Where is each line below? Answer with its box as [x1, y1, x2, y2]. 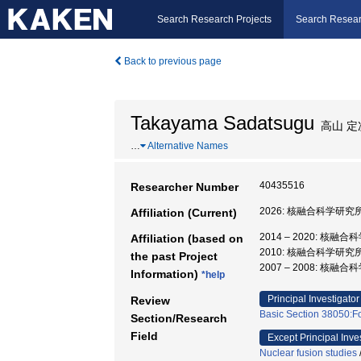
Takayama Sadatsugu [131, 112, 314, 134]
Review [131, 294, 170, 307]
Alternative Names [146, 140, 228, 151]
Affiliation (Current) [131, 206, 237, 219]
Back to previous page [122, 56, 222, 67]
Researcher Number [131, 180, 239, 193]
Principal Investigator [268, 293, 359, 305]
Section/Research [131, 312, 227, 325]
